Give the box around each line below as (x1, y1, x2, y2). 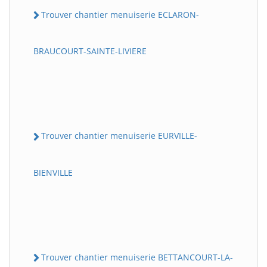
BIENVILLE (33, 166, 73, 178)
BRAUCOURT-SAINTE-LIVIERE (33, 45, 147, 57)
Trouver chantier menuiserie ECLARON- (41, 9, 199, 21)
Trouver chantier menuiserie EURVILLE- (41, 130, 197, 142)
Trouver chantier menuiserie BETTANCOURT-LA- (41, 251, 233, 263)
